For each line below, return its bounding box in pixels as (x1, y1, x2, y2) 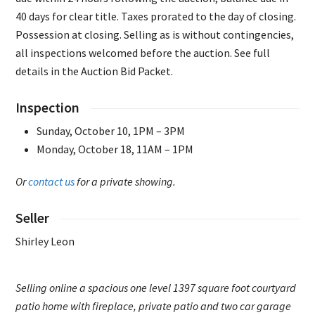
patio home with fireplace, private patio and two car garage (15, 299, 292, 314)
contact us (28, 174, 75, 189)
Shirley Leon (15, 234, 75, 249)
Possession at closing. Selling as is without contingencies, (15, 27, 295, 42)
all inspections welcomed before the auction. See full (15, 46, 271, 60)
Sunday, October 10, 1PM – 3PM (37, 124, 186, 139)
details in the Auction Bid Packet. (15, 64, 174, 79)
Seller (15, 210, 50, 227)
